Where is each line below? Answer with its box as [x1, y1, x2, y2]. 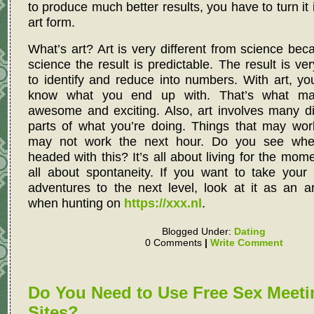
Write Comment [210, 237, 283, 249]
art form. [28, 15, 75, 30]
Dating [234, 226, 266, 238]
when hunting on [28, 196, 124, 211]
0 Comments [144, 237, 205, 249]
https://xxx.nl [124, 196, 202, 211]
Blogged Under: [162, 226, 234, 238]
